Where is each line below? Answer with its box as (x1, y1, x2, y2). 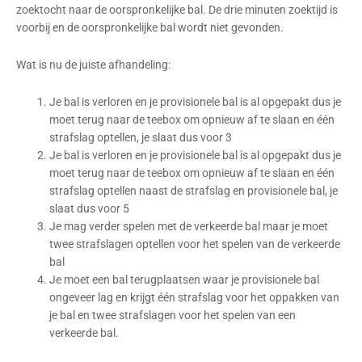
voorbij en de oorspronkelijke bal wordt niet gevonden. (16, 21, 284, 35)
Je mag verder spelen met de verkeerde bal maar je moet (49, 219, 329, 233)
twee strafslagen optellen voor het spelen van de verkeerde (49, 237, 341, 250)
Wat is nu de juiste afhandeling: (16, 58, 173, 71)
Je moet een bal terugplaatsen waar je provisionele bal (49, 272, 320, 286)
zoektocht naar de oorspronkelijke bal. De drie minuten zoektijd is (16, 3, 338, 17)
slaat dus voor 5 (49, 201, 130, 215)
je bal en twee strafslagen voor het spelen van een (49, 308, 297, 322)
